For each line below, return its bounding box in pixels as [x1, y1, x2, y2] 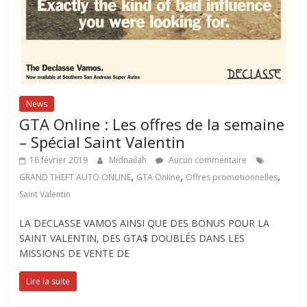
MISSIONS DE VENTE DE [19, 247, 130, 260]
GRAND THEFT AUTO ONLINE [19, 171, 132, 183]
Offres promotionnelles [186, 171, 278, 183]
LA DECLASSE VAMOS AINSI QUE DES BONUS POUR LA [19, 217, 270, 230]
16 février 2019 [29, 154, 88, 166]
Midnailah [109, 154, 149, 166]
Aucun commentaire [167, 154, 247, 166]
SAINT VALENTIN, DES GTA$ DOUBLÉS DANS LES [19, 232, 245, 245]
